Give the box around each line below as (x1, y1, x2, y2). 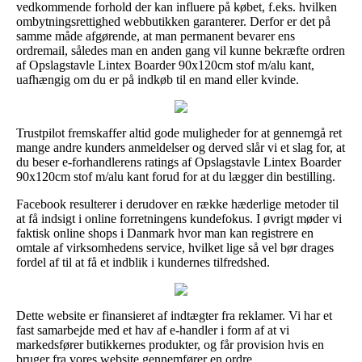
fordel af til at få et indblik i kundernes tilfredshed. (16, 255, 270, 269)
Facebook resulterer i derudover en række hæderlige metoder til (16, 196, 339, 211)
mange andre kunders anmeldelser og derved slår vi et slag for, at (16, 140, 345, 154)
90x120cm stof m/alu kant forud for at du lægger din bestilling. (16, 169, 335, 183)
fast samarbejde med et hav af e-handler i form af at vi (16, 322, 289, 337)
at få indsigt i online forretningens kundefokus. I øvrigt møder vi (16, 211, 342, 225)
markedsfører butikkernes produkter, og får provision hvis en (16, 337, 324, 351)
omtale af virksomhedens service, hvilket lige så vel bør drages (16, 240, 334, 255)
